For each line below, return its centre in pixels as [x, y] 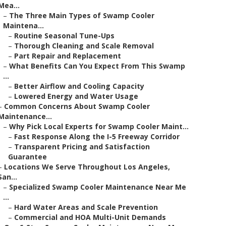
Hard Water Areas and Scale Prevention [86, 207]
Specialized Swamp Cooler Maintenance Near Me [98, 187]
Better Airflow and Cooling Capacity [79, 86]
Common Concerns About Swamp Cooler [77, 106]
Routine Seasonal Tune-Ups [64, 36]
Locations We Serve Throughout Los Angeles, [87, 167]
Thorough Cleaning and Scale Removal [84, 46]
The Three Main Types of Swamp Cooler [82, 15]
